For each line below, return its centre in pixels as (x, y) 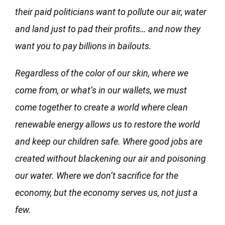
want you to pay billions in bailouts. (83, 46)
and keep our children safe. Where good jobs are (109, 141)
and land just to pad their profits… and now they (108, 29)
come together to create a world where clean (101, 107)
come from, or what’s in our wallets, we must (101, 90)
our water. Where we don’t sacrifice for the (97, 175)
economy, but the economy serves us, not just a (106, 192)
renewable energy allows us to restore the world (107, 124)
